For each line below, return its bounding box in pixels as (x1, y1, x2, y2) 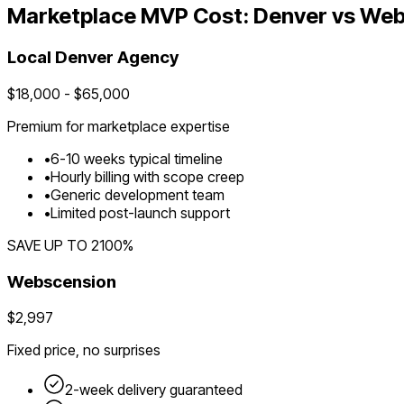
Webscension (7, 271, 116, 292)
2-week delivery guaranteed (65, 381, 243, 399)
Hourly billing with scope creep (50, 167, 244, 186)
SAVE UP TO (7, 235, 87, 254)
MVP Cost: (136, 3, 253, 30)
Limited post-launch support (50, 203, 230, 222)
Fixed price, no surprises (7, 341, 161, 360)
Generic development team (50, 185, 225, 204)
